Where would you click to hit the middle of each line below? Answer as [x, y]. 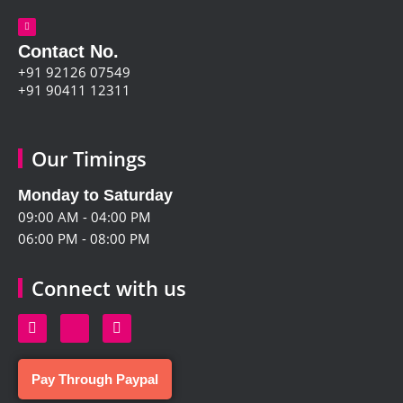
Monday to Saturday [95, 195]
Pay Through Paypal [95, 379]
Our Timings [89, 158]
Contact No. [68, 52]
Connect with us [109, 287]
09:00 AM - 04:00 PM [85, 216]
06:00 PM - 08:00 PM [84, 238]
